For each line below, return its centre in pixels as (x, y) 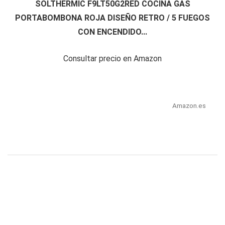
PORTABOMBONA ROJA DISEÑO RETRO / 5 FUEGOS (113, 18)
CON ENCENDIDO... (113, 32)
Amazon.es (189, 106)
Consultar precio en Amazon (113, 59)
